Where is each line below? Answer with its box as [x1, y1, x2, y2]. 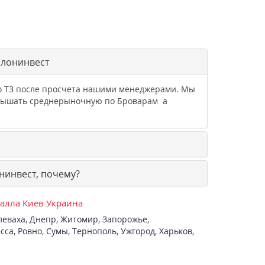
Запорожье [102, 214, 147, 225]
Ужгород [120, 225, 155, 237]
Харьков [159, 225, 192, 237]
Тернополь [72, 225, 117, 237]
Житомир [60, 214, 98, 225]
